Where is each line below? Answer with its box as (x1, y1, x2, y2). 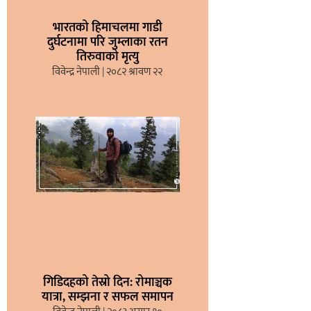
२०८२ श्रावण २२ (104, 62, 163, 81)
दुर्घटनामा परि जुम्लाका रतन (47, 31, 168, 53)
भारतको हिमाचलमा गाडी (52, 17, 162, 38)
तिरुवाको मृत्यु (76, 46, 139, 67)
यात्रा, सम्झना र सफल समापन (41, 287, 174, 308)
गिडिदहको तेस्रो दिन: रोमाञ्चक (42, 272, 172, 294)
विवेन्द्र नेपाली (52, 62, 103, 81)
